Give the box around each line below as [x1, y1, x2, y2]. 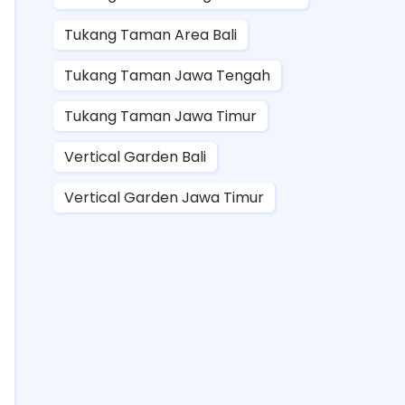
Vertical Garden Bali [64, 146, 206, 167]
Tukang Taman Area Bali [64, 24, 237, 45]
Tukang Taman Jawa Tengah [64, 64, 270, 86]
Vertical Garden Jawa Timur [64, 186, 264, 208]
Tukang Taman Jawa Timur [64, 105, 257, 127]
